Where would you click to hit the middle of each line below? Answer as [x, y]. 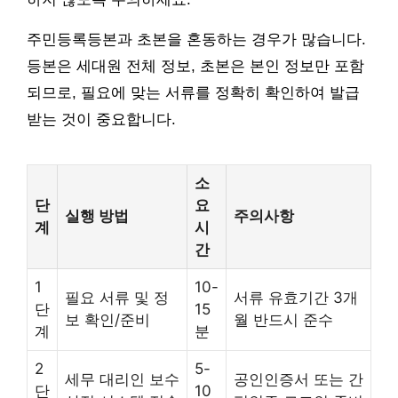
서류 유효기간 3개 [296, 298]
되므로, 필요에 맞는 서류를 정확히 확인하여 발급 [193, 93]
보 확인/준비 [107, 320]
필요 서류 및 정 [117, 298]
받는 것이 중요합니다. [101, 120]
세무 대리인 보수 [122, 380]
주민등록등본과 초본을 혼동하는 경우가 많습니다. [196, 40]
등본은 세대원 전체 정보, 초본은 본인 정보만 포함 [195, 67]
